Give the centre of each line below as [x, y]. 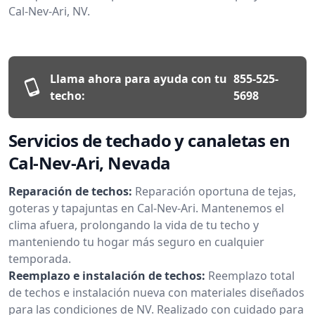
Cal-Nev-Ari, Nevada [90, 162]
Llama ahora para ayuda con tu [138, 78]
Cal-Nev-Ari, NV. [49, 11]
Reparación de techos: [70, 191]
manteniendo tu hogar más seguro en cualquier [136, 242]
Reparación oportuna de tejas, [216, 191]
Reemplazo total [251, 275]
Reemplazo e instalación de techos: [107, 275]
